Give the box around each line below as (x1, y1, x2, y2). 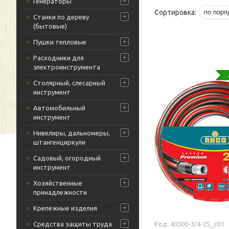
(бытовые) (33, 22, 67, 30)
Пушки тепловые (33, 38, 86, 45)
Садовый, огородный (33, 154, 101, 162)
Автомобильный (33, 104, 85, 111)
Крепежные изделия (33, 204, 97, 212)
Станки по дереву (33, 13, 89, 20)
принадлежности (33, 189, 87, 196)
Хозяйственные (33, 179, 82, 187)
